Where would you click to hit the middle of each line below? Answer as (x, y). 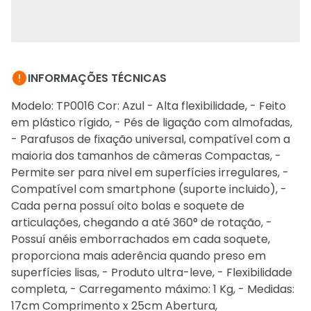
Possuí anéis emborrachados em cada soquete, (141, 239)
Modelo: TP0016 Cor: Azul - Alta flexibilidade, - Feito (149, 106)
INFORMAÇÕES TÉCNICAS (97, 78)
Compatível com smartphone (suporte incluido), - (149, 189)
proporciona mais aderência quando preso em (138, 256)
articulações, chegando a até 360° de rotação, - (142, 222)
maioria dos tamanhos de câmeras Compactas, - (146, 156)
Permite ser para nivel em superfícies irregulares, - (150, 173)
